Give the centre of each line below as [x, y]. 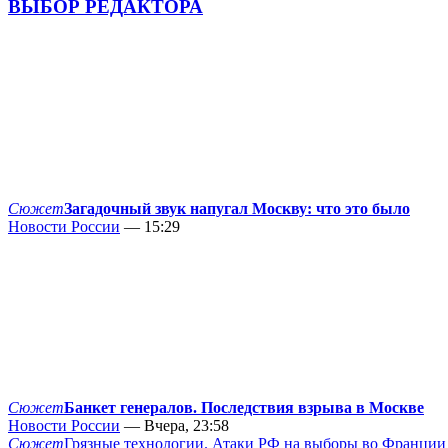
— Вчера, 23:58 [174, 426]
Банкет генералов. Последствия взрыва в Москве [244, 408]
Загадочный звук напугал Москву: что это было [237, 209]
